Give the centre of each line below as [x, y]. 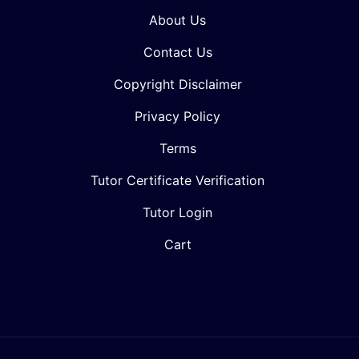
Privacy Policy [177, 116]
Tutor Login [177, 212]
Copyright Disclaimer [177, 84]
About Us [177, 20]
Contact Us [177, 52]
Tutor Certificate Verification [177, 180]
